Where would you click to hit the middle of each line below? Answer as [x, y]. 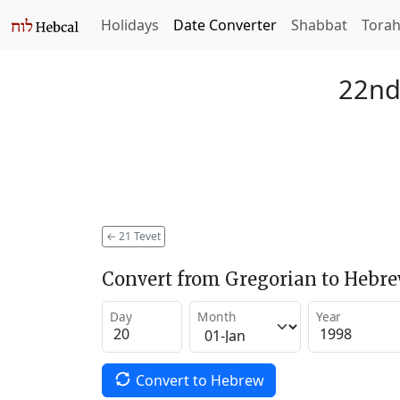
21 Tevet [138, 236]
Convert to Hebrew [200, 380]
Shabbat [319, 25]
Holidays [130, 25]
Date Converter [225, 25]
